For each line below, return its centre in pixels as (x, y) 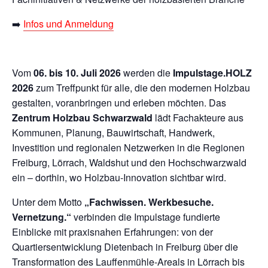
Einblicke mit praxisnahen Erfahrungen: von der (112, 232)
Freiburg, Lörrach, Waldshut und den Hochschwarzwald (129, 162)
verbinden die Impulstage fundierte (146, 217)
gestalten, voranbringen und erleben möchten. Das (119, 103)
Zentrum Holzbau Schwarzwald (82, 118)
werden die (147, 73)
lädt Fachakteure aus (198, 118)
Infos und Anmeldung (68, 24)
